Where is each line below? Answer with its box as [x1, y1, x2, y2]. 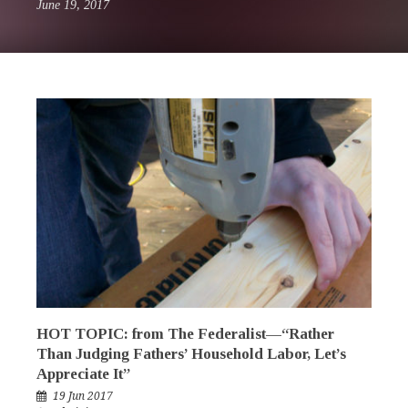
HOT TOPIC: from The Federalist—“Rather [36, 325, 334, 343]
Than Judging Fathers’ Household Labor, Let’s [36, 345, 346, 363]
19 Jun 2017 [53, 390, 113, 403]
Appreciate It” [36, 365, 130, 383]
